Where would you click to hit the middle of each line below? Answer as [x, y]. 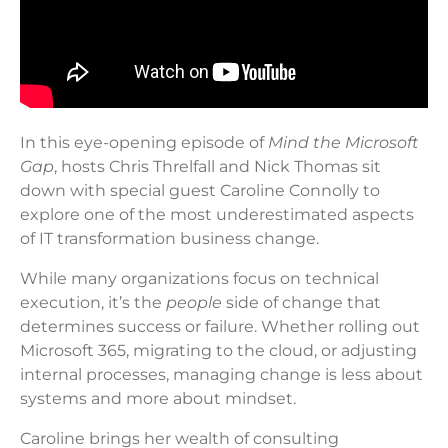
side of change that [301, 302]
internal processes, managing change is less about [221, 374]
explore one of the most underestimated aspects [217, 214]
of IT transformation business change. [171, 238]
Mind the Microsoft [343, 142]
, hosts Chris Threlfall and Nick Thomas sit [217, 166]
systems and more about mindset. [160, 398]
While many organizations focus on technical [199, 278]
